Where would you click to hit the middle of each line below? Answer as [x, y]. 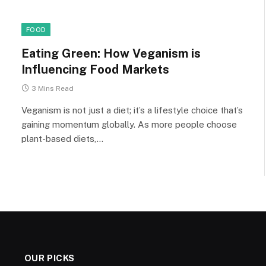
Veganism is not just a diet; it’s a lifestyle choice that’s [132, 110]
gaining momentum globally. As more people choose [129, 124]
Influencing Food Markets [95, 69]
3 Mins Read [53, 88]
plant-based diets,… [62, 139]
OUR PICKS [50, 258]
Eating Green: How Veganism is [111, 53]
